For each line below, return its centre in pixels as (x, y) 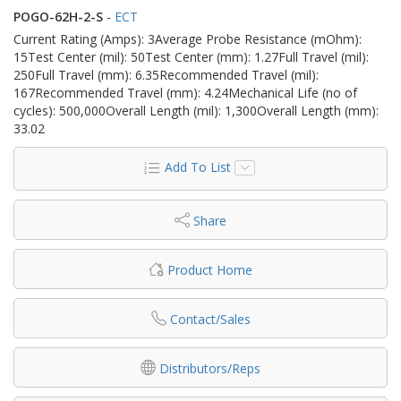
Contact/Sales (210, 319)
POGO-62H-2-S (58, 16)
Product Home (210, 269)
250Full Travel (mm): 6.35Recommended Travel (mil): (166, 74)
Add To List (197, 166)
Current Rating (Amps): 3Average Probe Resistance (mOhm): (188, 38)
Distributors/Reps (210, 368)
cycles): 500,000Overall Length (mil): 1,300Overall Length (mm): (196, 110)
